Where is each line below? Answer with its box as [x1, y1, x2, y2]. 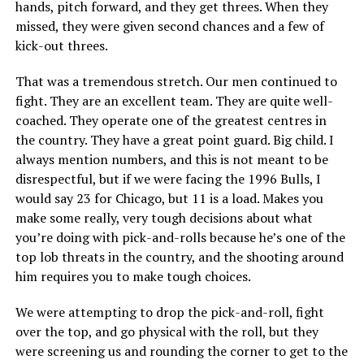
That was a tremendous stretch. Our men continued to [15, 72, 337, 91]
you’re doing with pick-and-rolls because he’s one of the [15, 228, 345, 247]
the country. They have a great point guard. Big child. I [15, 131, 334, 149]
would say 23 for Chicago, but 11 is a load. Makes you [15, 189, 323, 208]
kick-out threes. [15, 37, 108, 55]
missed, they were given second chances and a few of [15, 17, 324, 36]
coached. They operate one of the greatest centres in [15, 111, 327, 130]
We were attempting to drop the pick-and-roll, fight [15, 303, 324, 322]
